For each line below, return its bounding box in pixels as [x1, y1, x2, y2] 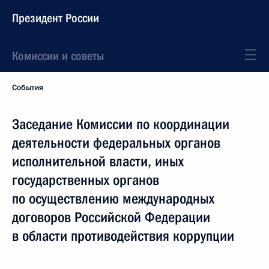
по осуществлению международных [12, 190, 214, 207]
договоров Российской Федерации [12, 209, 210, 226]
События [12, 82, 43, 93]
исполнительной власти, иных [12, 153, 184, 170]
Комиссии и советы [12, 49, 104, 63]
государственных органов [12, 172, 159, 189]
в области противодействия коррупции [12, 228, 234, 244]
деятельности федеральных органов [12, 134, 220, 151]
